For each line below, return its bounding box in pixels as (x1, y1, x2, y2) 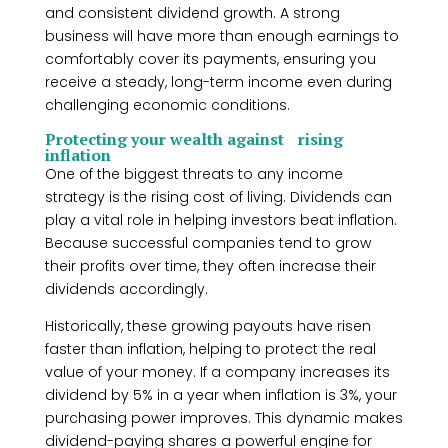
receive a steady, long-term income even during (44, 72, 392, 92)
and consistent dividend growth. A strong (44, 3, 340, 23)
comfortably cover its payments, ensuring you (44, 49, 376, 69)
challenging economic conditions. (44, 95, 290, 115)
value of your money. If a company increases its (44, 362, 390, 382)
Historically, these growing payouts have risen (44, 316, 371, 336)
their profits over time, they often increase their (44, 256, 376, 276)
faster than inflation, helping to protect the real (44, 339, 376, 359)
